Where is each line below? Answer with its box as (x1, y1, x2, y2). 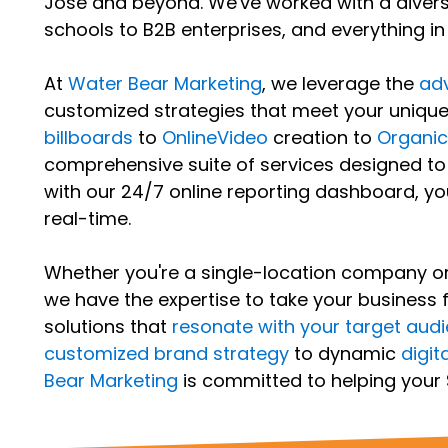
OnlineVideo (161, 125, 268, 151)
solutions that (43, 314, 172, 340)
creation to (267, 125, 377, 151)
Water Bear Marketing (67, 71, 262, 97)
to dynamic (288, 341, 401, 367)
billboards (43, 125, 133, 151)
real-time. (43, 206, 131, 232)
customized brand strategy (43, 341, 289, 367)
